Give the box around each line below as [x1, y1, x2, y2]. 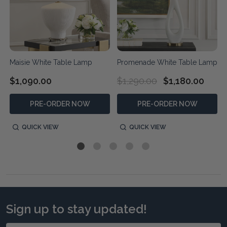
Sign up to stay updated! [6, 201, 147, 216]
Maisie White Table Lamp [10, 58, 92, 66]
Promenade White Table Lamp [117, 58, 217, 66]
